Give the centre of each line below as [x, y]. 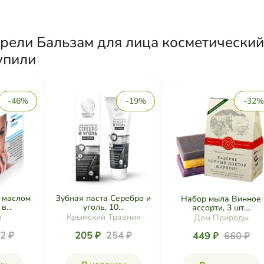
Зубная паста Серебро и [103, 198]
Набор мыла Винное [221, 199]
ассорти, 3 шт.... [221, 207]
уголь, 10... [103, 207]
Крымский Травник [103, 217]
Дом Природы [221, 217]
